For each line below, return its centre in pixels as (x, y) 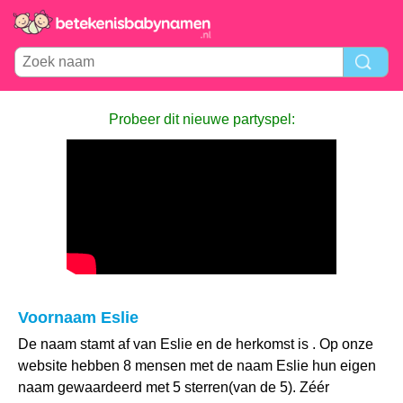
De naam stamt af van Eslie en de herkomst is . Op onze (196, 344)
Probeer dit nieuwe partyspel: (201, 119)
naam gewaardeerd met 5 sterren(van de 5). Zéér (174, 387)
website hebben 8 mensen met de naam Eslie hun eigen (197, 366)
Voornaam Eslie (78, 318)
